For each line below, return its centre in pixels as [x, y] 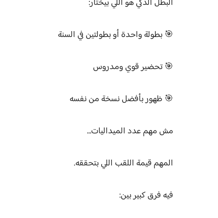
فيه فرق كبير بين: [146, 196]
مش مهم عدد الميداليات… [130, 131]
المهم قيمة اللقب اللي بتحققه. [124, 163]
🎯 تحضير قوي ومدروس [133, 67]
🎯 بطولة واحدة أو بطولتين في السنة [116, 35]
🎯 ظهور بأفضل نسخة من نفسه [121, 99]
